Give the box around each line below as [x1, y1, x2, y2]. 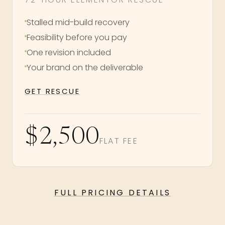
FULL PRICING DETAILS [54, 186, 171, 198]
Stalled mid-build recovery [27, 16, 130, 28]
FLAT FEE [99, 135, 138, 147]
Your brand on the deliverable [27, 61, 143, 73]
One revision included [27, 46, 111, 58]
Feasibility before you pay [27, 31, 127, 43]
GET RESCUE [25, 85, 80, 96]
